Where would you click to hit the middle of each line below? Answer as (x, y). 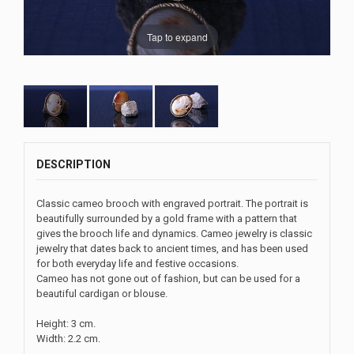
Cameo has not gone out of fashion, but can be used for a (168, 279)
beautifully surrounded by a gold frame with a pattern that (167, 219)
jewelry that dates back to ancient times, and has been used (172, 249)
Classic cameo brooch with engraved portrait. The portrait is (172, 204)
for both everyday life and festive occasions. (137, 264)
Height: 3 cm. (66, 324)
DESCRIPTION (73, 165)
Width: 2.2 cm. (68, 339)
